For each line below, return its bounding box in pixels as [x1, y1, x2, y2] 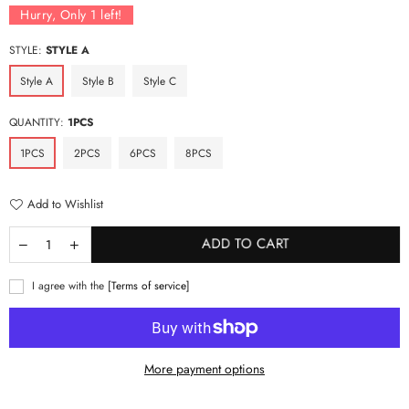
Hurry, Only [20, 5, 90, 24]
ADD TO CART [201, 234, 290, 254]
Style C [143, 72, 176, 89]
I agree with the [28, 277, 108, 293]
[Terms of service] [108, 277, 190, 293]
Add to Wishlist [27, 194, 103, 213]
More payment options [144, 359, 265, 378]
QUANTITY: [9, 113, 68, 130]
